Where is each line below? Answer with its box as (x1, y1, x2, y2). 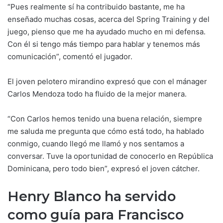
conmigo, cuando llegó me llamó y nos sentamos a (7, 138, 184, 148)
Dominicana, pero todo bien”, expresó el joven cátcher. (7, 163, 200, 173)
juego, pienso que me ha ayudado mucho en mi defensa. (7, 26, 206, 36)
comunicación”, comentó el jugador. (7, 51, 132, 61)
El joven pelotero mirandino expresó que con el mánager (7, 76, 207, 86)
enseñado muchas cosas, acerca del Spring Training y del (7, 14, 210, 24)
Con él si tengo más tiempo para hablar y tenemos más (7, 39, 200, 49)
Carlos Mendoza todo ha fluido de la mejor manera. (7, 89, 187, 99)
